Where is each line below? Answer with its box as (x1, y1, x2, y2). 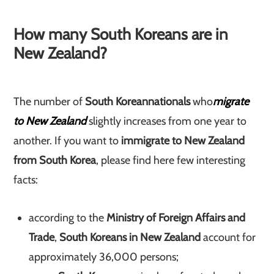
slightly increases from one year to (86, 114, 247, 128)
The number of (13, 95, 86, 108)
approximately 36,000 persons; (29, 250, 179, 264)
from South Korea (13, 154, 97, 167)
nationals (148, 95, 191, 108)
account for (201, 231, 256, 244)
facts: (13, 173, 39, 187)
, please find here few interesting (96, 154, 246, 167)
